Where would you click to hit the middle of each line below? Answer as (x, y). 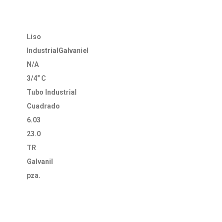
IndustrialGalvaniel (58, 51)
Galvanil (40, 162)
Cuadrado (43, 106)
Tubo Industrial (52, 92)
